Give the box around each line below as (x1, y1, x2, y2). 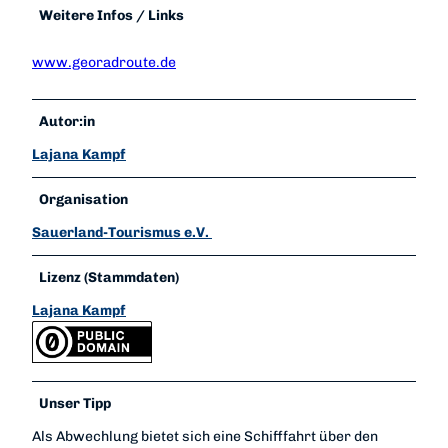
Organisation (39, 190, 129, 208)
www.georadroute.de (32, 53, 176, 71)
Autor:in (39, 112, 96, 130)
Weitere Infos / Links (39, 6, 185, 24)
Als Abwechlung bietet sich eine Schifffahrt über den (32, 428, 378, 446)
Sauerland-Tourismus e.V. (32, 223, 212, 241)
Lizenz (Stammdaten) (39, 268, 180, 286)
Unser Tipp (39, 395, 112, 413)
